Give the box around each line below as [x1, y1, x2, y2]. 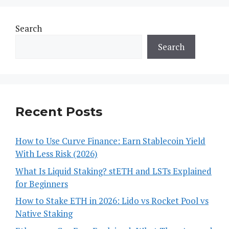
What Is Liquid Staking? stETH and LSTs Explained [15, 165, 212, 177]
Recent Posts [15, 104, 102, 120]
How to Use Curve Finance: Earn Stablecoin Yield [15, 135, 205, 147]
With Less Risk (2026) [15, 148, 98, 160]
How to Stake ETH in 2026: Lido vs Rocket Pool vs [15, 195, 209, 207]
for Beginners [15, 177, 68, 190]
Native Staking [15, 208, 73, 220]
